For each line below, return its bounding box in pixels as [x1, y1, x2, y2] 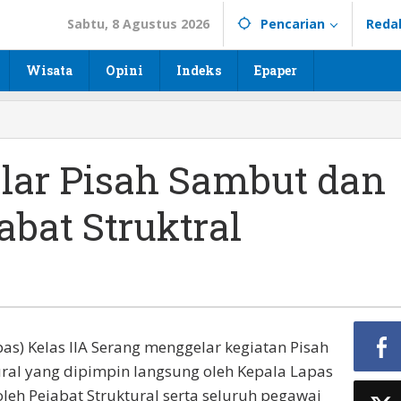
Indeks [176, 62, 221, 79]
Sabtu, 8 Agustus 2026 [67, 15, 209, 32]
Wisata [26, 62, 73, 79]
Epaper [254, 62, 297, 79]
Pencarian [260, 15, 325, 32]
